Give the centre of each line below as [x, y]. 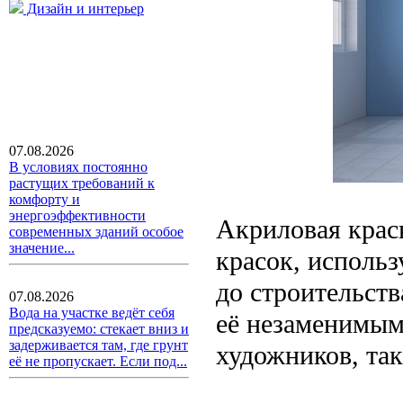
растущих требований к [82, 183]
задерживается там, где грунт [99, 345]
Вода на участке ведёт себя [92, 313]
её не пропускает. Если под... [98, 361]
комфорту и [45, 199]
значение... [42, 248]
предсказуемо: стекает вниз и [99, 329]
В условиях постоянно [78, 167]
